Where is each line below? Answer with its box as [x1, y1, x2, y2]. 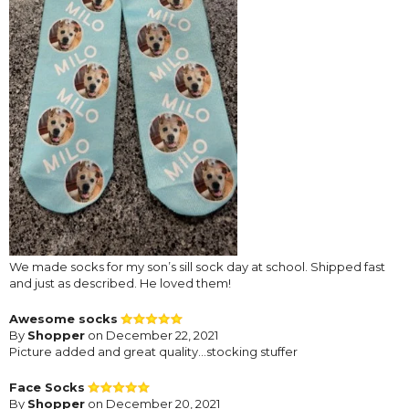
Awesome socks [9, 310, 118, 326]
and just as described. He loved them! [9, 275, 231, 290]
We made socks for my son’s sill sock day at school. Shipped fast [9, 258, 385, 274]
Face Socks [9, 379, 85, 394]
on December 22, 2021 [85, 327, 218, 342]
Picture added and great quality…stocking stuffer [9, 343, 298, 359]
